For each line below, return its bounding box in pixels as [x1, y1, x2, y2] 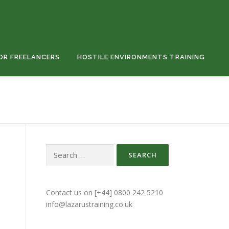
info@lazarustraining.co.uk [46, 199, 132, 209]
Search [45, 145, 68, 154]
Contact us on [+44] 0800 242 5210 [46, 188, 163, 197]
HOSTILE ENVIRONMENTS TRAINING [77, 53, 205, 61]
